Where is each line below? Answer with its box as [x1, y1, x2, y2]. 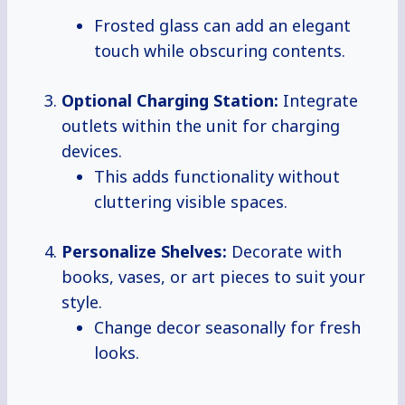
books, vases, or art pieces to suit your [61, 266, 365, 288]
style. [61, 291, 102, 314]
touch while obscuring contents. [94, 40, 345, 62]
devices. [61, 140, 122, 163]
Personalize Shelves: [61, 240, 227, 263]
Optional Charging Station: [61, 89, 278, 112]
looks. [94, 342, 139, 364]
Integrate [278, 89, 358, 112]
